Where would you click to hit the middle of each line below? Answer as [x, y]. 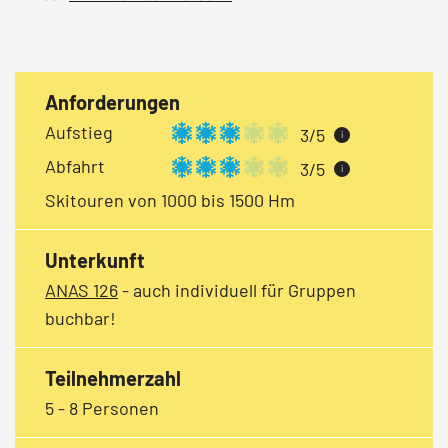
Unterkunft [95, 259]
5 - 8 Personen [102, 407]
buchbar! [80, 317]
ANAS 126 [81, 289]
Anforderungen [112, 101]
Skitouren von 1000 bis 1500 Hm [170, 199]
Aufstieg [79, 131]
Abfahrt [75, 165]
